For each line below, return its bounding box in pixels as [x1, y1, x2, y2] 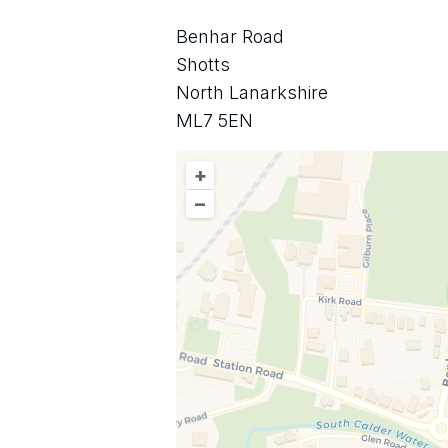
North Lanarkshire [176, 82, 328, 103]
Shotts [176, 54, 230, 75]
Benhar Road [176, 26, 284, 47]
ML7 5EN [176, 110, 253, 131]
